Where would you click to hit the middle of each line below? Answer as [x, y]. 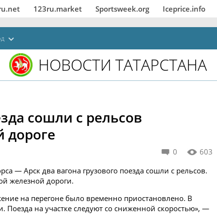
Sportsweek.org [122, 9]
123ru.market [58, 9]
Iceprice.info [184, 9]
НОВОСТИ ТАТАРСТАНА [122, 65]
